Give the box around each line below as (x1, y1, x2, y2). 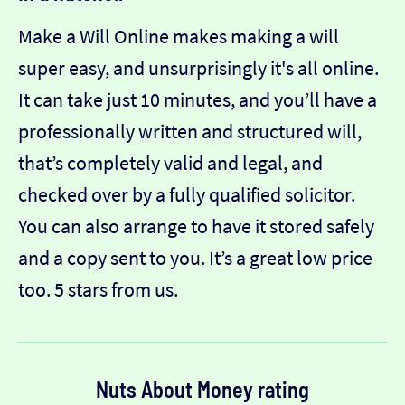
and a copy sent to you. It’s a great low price (18, 244, 372, 270)
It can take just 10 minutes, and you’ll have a (18, 86, 377, 112)
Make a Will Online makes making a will (18, 23, 339, 49)
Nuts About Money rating (96, 375, 309, 402)
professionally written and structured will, (18, 118, 362, 144)
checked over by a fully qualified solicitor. (18, 181, 355, 207)
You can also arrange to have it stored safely (18, 212, 374, 239)
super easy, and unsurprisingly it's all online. (18, 54, 379, 80)
